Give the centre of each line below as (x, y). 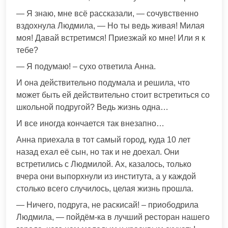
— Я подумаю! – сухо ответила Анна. (86, 67)
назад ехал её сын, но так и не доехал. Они (98, 152)
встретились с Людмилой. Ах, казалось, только (104, 164)
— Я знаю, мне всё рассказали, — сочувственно (107, 14)
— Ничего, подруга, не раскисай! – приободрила (107, 205)
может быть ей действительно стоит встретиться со (113, 95)
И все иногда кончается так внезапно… (90, 124)
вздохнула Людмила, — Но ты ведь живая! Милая (110, 26)
